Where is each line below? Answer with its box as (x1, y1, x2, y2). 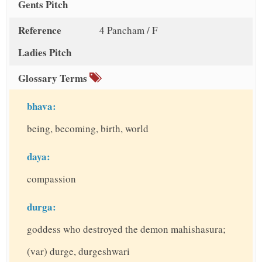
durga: (27, 199, 56, 214)
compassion (27, 172, 76, 185)
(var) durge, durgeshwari (27, 244, 130, 258)
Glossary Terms (18, 71, 89, 85)
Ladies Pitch (18, 45, 71, 60)
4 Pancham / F (99, 23, 157, 37)
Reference (18, 23, 61, 37)
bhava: (27, 99, 56, 113)
